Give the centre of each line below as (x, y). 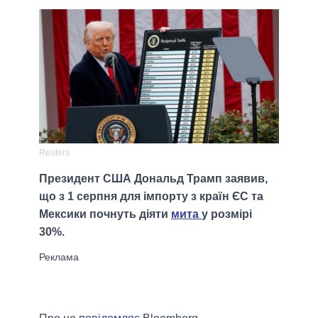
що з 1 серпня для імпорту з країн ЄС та (151, 197)
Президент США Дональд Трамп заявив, (153, 179)
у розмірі (227, 214)
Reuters (54, 153)
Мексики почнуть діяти (105, 214)
